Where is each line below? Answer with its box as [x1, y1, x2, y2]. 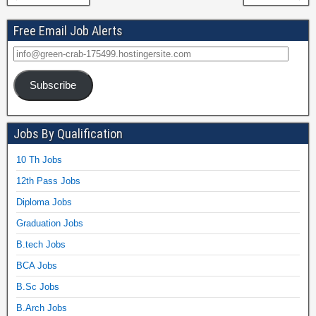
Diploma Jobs [16, 196, 72, 207]
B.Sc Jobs [16, 281, 59, 292]
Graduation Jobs [16, 217, 83, 229]
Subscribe [30, 79, 77, 91]
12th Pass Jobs [16, 175, 80, 186]
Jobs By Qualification [13, 126, 123, 141]
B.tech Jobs [16, 238, 66, 250]
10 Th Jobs [16, 154, 62, 165]
